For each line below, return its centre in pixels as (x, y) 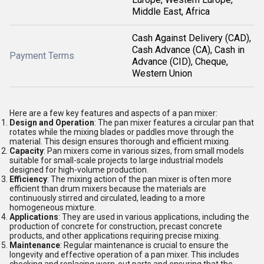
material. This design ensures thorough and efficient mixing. (120, 141)
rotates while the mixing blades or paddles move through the (122, 132)
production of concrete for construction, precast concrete (116, 226)
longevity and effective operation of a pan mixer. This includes (124, 255)
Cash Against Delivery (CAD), (192, 38)
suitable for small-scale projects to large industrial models (116, 160)
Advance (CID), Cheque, (180, 62)
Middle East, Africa (171, 11)
